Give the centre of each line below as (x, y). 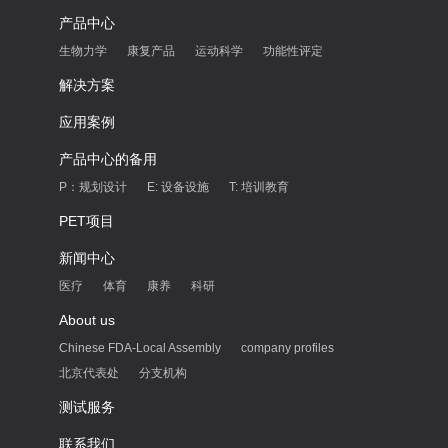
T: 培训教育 (259, 187)
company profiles (287, 348)
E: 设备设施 (178, 187)
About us (87, 320)
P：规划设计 (93, 187)
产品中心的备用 (108, 159)
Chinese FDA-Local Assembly (140, 348)
